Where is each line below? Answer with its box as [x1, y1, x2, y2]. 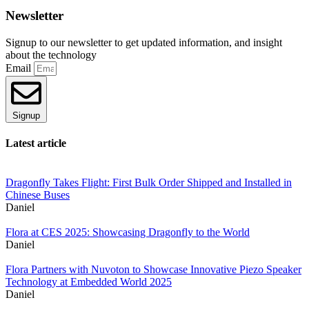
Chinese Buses [6, 189, 70, 201]
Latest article [6, 137, 66, 149]
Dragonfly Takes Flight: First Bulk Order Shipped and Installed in [6, 177, 292, 189]
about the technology [6, 48, 97, 61]
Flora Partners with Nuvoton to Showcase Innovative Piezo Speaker [6, 263, 301, 276]
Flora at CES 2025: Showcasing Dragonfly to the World [6, 226, 250, 239]
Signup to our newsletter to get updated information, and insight [6, 36, 282, 48]
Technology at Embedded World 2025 [6, 276, 172, 288]
